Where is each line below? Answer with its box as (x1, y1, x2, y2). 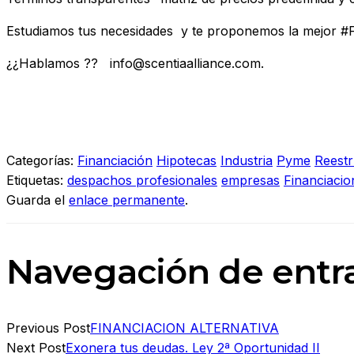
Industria (220, 152, 273, 168)
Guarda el (6, 191, 69, 208)
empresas (221, 171, 280, 188)
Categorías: (6, 152, 77, 168)
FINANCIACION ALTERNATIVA (90, 320, 279, 337)
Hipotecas (156, 152, 217, 168)
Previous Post (6, 320, 90, 337)
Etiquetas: (6, 171, 67, 188)
